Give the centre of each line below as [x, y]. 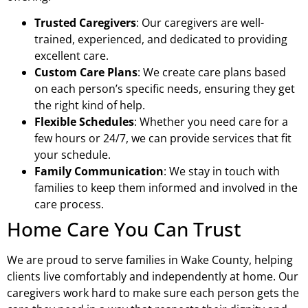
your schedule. [73, 155]
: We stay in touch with [222, 172]
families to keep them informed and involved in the [166, 188]
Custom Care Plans [86, 73]
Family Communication [99, 172]
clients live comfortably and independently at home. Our [153, 277]
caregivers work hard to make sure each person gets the [153, 293]
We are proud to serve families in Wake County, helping [150, 260]
